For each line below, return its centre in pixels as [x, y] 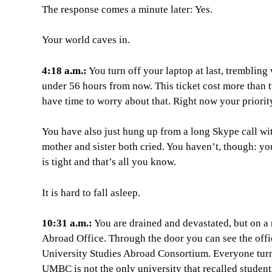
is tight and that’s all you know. [109, 162]
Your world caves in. [86, 40]
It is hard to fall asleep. [91, 192]
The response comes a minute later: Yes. [127, 9]
